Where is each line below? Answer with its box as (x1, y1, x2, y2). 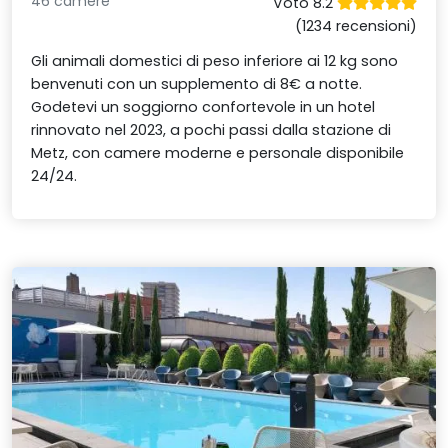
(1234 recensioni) (294, 15, 417, 36)
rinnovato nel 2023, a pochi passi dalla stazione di (31, 119, 392, 140)
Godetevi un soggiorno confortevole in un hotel (31, 96, 376, 117)
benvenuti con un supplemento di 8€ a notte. (31, 73, 363, 94)
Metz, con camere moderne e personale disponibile (31, 142, 405, 163)
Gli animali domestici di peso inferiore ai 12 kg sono (31, 50, 399, 71)
